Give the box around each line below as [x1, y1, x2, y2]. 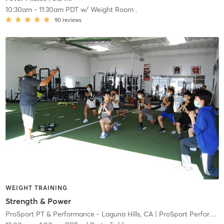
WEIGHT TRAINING [5, 184, 67, 192]
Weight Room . [90, 5, 137, 14]
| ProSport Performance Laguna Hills [152, 209, 209, 218]
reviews [62, 16, 81, 24]
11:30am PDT [38, 5, 78, 14]
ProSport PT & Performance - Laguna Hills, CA [5, 209, 153, 218]
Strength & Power [5, 195, 71, 206]
